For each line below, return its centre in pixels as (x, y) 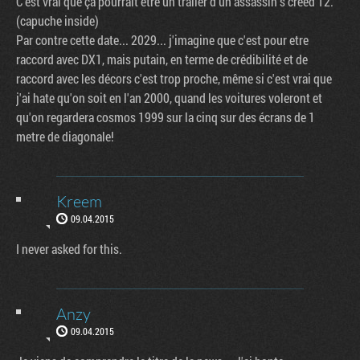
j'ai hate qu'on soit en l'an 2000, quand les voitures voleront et (169, 97)
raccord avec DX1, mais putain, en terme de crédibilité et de (162, 59)
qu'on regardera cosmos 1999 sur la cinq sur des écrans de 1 (166, 117)
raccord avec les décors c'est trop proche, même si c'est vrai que (174, 78)
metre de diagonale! (65, 136)
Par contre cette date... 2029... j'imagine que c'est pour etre (162, 39)
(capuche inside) (57, 20)
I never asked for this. (69, 248)
